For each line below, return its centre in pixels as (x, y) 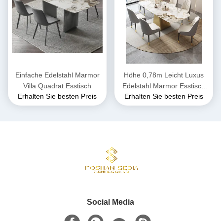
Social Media (110, 202)
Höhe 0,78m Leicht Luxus (164, 75)
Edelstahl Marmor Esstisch (164, 86)
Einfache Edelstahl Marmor (57, 75)
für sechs (164, 97)
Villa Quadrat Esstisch (57, 86)
